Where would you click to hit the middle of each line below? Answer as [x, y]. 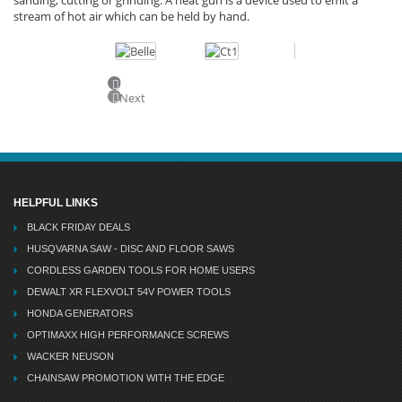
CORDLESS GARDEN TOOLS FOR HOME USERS [141, 270]
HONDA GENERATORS [80, 313]
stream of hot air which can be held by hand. [131, 16]
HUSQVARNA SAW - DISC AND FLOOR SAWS [131, 248]
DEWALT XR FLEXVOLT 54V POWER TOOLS [129, 291]
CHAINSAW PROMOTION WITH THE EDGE [126, 377]
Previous [142, 84]
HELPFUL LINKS [56, 202]
